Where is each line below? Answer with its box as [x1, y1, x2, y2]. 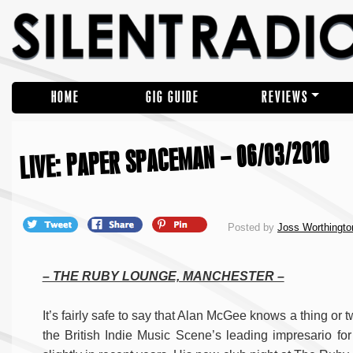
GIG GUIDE [145, 88, 199, 106]
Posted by [228, 221, 277, 234]
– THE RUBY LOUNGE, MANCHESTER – [42, 269, 284, 284]
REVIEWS [261, 88, 308, 106]
